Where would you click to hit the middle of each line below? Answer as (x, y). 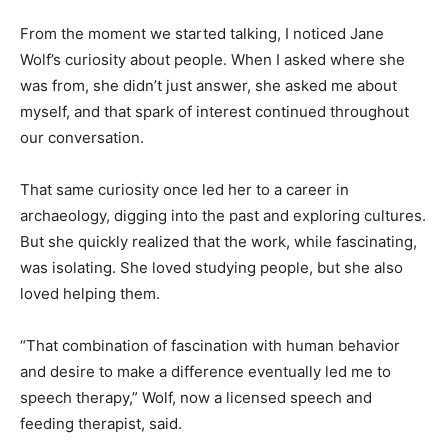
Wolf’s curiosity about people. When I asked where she (212, 45)
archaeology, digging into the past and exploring (190, 201)
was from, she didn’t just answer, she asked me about (208, 71)
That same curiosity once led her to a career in (184, 175)
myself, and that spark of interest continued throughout (214, 97)
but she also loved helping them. (135, 279)
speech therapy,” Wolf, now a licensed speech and (196, 383)
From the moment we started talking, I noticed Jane (202, 19)
